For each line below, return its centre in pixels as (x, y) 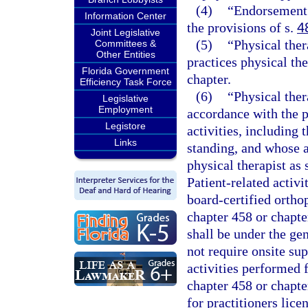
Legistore (125, 126)
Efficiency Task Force (125, 82)
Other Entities (125, 54)
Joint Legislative (125, 32)
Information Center (125, 16)
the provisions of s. (242, 27)
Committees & (125, 43)
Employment (125, 109)
